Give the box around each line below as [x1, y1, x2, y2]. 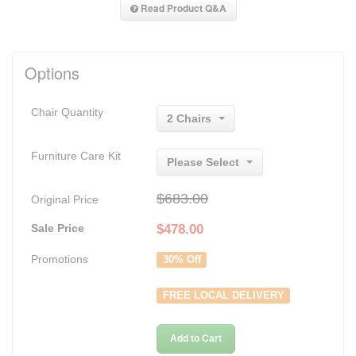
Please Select [167, 155, 239, 168]
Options [25, 60, 79, 84]
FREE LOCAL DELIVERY [162, 289, 284, 301]
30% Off [162, 253, 201, 265]
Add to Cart [170, 332, 222, 344]
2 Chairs [167, 111, 211, 125]
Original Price [31, 192, 99, 206]
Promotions [31, 252, 88, 265]
